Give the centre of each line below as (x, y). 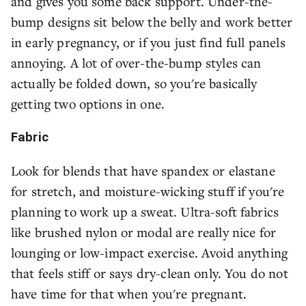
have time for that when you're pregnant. (129, 293)
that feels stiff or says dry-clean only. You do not (150, 273)
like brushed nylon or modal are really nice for (144, 232)
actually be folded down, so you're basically (134, 83)
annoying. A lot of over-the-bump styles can (136, 62)
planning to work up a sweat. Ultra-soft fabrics (145, 211)
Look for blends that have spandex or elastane (143, 170)
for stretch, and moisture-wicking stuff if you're (148, 191)
